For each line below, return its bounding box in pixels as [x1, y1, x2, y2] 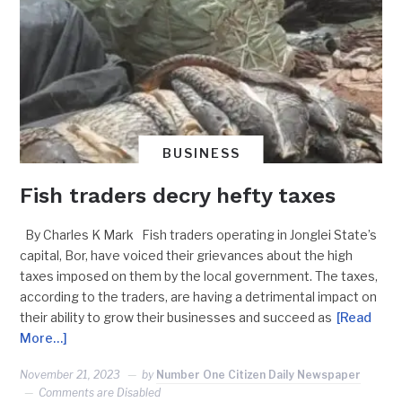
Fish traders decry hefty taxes [20, 183, 336, 209]
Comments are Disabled [39, 386, 162, 400]
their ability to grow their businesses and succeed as [20, 310, 333, 326]
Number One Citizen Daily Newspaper [156, 368, 362, 382]
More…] [20, 330, 68, 346]
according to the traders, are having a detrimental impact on [20, 289, 378, 305]
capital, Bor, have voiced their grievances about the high [20, 248, 354, 264]
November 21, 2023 [20, 368, 121, 382]
